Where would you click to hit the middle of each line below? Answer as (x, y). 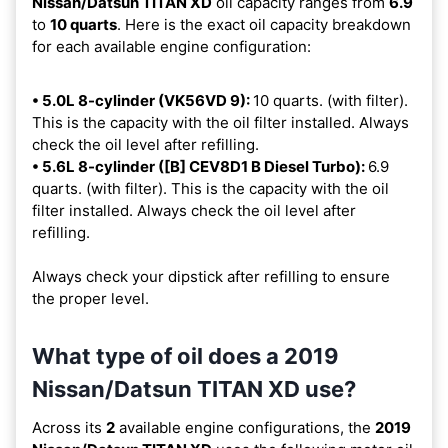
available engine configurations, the (245, 427)
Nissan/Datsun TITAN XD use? (194, 388)
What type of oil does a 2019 (185, 355)
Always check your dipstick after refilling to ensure (211, 276)
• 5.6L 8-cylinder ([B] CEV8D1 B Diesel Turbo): (200, 166)
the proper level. (90, 298)
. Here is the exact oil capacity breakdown (264, 24)
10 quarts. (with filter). (330, 100)
